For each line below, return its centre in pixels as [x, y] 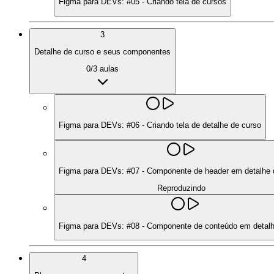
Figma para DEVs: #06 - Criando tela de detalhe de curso [160, 125]
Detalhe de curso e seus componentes [102, 51]
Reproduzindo [181, 188]
